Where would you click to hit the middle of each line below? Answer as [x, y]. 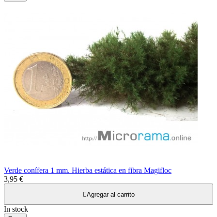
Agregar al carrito [110, 195]
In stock [16, 209]
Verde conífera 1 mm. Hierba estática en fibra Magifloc [88, 170]
